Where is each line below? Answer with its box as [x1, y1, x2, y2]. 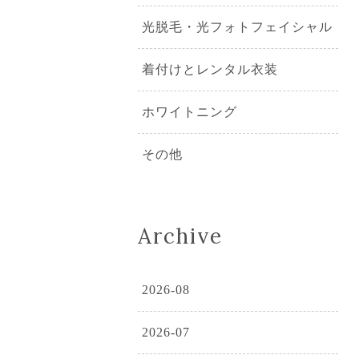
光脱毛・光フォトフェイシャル [142, 19, 333, 34]
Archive [138, 222, 223, 249]
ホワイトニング [142, 104, 237, 119]
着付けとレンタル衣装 [142, 62, 278, 76]
